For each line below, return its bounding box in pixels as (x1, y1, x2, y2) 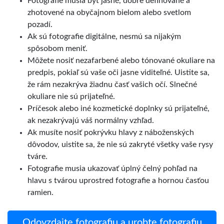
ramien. (27, 188, 53, 196)
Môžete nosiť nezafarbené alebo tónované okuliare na (27, 56, 215, 64)
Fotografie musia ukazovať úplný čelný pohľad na (27, 164, 197, 172)
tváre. (27, 152, 47, 160)
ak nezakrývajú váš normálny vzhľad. (27, 116, 154, 124)
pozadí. (27, 20, 52, 28)
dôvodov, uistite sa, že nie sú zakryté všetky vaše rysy (27, 140, 213, 148)
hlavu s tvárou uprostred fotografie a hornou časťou (27, 176, 209, 184)
